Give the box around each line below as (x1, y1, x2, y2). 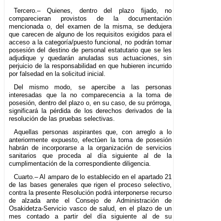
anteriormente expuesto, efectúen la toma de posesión (9, 136, 172, 144)
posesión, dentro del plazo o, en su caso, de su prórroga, (9, 99, 172, 107)
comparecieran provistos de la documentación (9, 15, 172, 23)
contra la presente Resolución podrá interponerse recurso (9, 189, 172, 197)
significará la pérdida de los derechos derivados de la (9, 107, 172, 115)
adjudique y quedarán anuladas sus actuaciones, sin (9, 54, 172, 62)
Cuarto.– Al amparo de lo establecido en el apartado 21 (13, 173, 172, 181)
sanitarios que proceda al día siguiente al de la (9, 152, 172, 160)
